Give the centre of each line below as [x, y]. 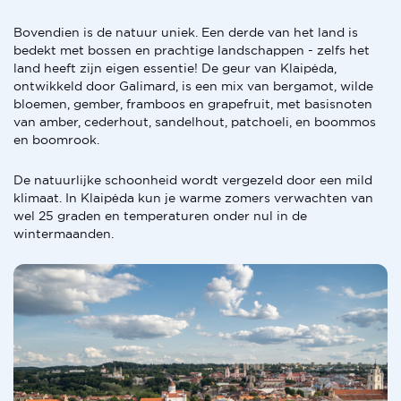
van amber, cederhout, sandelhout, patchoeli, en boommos [195, 122]
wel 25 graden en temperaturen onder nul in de [160, 216]
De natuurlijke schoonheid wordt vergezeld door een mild [193, 180]
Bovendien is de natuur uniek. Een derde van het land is [186, 32]
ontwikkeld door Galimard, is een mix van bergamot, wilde [193, 86]
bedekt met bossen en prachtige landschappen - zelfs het [192, 50]
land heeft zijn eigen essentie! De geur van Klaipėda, [175, 68]
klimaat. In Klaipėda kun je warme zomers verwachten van [193, 198]
